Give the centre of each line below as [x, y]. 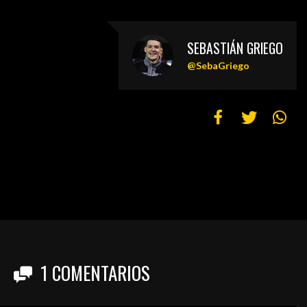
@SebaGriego [218, 65]
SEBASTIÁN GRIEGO [235, 48]
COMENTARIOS [99, 272]
